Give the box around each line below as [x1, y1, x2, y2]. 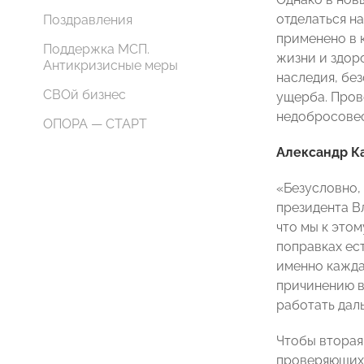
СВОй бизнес [43, 87, 126, 102]
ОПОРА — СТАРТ [43, 116, 147, 132]
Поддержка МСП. [43, 41, 149, 57]
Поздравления [43, 12, 132, 28]
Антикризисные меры [43, 58, 178, 73]
